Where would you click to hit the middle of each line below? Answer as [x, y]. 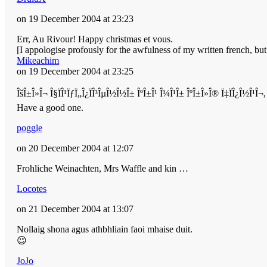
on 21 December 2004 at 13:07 [75, 209]
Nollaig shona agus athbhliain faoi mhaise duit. [105, 229]
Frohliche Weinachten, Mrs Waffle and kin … [104, 168]
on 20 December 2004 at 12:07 [75, 148]
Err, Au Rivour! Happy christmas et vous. [95, 39]
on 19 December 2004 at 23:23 [75, 18]
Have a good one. [51, 107]
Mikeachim [38, 60]
